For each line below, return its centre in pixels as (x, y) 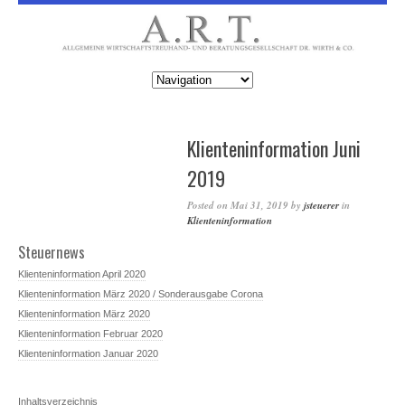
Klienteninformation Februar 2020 (90, 333)
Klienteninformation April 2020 (82, 273)
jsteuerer (321, 206)
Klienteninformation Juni (274, 149)
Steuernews (52, 252)
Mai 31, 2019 (259, 206)
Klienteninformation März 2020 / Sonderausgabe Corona (141, 293)
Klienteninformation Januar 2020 (88, 353)
